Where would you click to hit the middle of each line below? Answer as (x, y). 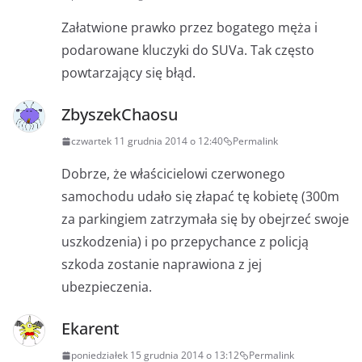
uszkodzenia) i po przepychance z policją (185, 242)
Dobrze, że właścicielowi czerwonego (173, 174)
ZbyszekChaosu (120, 115)
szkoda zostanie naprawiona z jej (162, 265)
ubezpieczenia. (107, 287)
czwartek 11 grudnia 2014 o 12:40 (147, 141)
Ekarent (90, 329)
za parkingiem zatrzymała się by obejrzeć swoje (205, 219)
